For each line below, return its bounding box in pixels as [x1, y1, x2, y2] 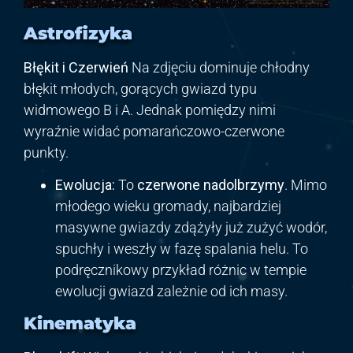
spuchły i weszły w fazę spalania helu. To [55, 240, 308, 258]
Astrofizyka [24, 22, 132, 44]
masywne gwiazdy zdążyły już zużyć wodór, [55, 219, 327, 236]
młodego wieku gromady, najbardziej [55, 198, 281, 215]
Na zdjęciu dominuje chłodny [128, 58, 310, 76]
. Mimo [284, 176, 327, 194]
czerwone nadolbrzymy [137, 176, 284, 194]
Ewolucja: [55, 176, 115, 194]
